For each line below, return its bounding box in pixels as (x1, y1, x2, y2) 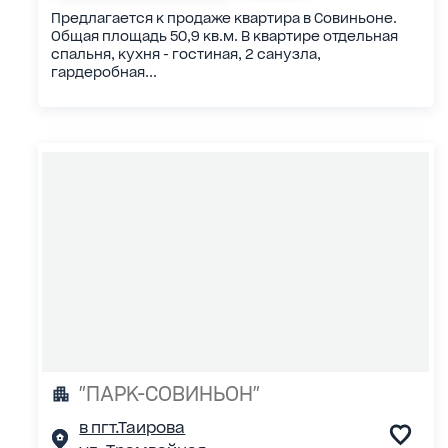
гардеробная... (51, 63, 158, 80)
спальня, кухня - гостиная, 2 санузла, (51, 45, 322, 62)
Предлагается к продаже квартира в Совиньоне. (51, 9, 398, 26)
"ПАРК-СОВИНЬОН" (79, 382, 261, 407)
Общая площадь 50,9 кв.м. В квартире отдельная (51, 27, 399, 44)
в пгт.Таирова (79, 418, 186, 438)
